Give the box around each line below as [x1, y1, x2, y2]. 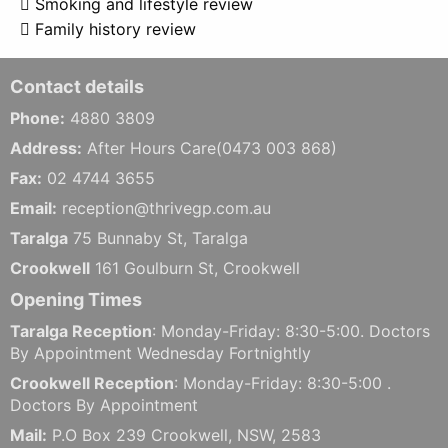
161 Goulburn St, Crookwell [90, 258, 300, 278]
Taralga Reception [10, 321, 152, 341]
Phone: [10, 108, 65, 128]
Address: [10, 138, 82, 158]
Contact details [10, 76, 144, 97]
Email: [10, 198, 57, 218]
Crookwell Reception [10, 373, 174, 393]
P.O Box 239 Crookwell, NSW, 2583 [47, 425, 321, 445]
